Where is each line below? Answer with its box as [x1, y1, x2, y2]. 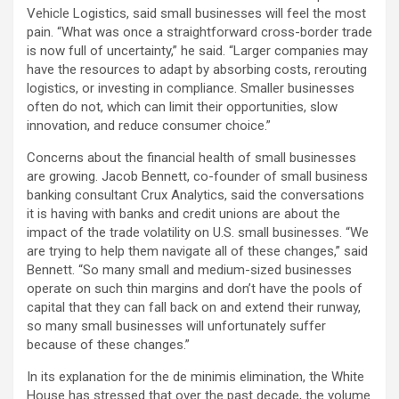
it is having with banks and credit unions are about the [27, 205, 340, 222]
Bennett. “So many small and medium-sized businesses [27, 261, 352, 278]
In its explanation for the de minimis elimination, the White [27, 368, 364, 385]
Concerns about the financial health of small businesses [27, 149, 356, 166]
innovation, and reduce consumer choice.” [27, 117, 271, 134]
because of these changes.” [27, 336, 190, 353]
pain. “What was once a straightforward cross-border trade [27, 23, 372, 40]
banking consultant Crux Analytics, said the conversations [27, 186, 364, 203]
